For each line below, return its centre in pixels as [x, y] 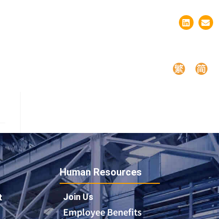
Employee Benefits [102, 211]
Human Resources [101, 172]
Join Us [78, 197]
